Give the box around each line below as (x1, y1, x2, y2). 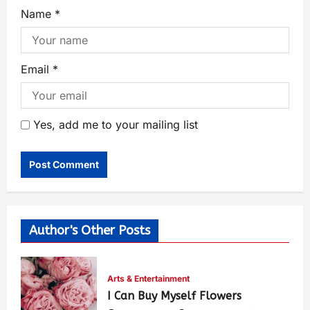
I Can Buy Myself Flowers (107, 289, 241, 302)
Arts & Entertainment (107, 273, 190, 284)
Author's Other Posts (29, 222, 150, 238)
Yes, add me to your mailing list (30, 117, 198, 131)
